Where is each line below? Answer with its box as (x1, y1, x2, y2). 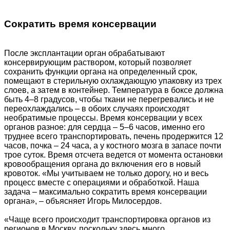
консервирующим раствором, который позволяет (4, 57, 191, 67)
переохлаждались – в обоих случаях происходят (4, 104, 189, 113)
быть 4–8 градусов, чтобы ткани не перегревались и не (4, 94, 214, 104)
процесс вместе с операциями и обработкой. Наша (4, 178, 199, 187)
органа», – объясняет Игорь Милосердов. (4, 196, 162, 205)
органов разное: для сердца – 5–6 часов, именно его (4, 122, 205, 131)
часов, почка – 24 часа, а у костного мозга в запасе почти (4, 141, 221, 150)
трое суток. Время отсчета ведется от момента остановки (4, 150, 223, 159)
